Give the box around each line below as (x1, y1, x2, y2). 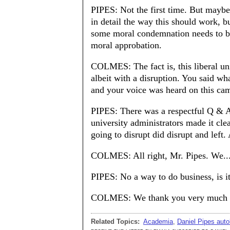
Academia (143, 217, 173, 225)
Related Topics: (91, 217, 140, 225)
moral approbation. (91, 40, 162, 50)
